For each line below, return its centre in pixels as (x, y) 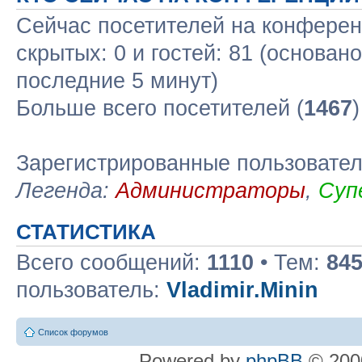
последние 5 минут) (117, 81)
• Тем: (290, 263)
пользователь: (91, 290)
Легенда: (66, 191)
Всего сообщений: (112, 263)
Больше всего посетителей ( (160, 108)
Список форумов (73, 332)
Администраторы (210, 191)
